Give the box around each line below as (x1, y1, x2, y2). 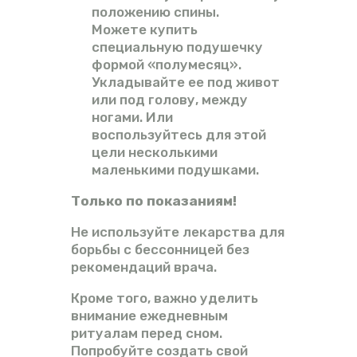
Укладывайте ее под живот (91, 73, 280, 90)
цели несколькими (91, 143, 218, 160)
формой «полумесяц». (91, 56, 241, 73)
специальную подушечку (91, 38, 263, 55)
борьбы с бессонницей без (71, 241, 249, 257)
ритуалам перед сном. (71, 324, 222, 341)
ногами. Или (91, 108, 173, 125)
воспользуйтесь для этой (91, 126, 266, 143)
